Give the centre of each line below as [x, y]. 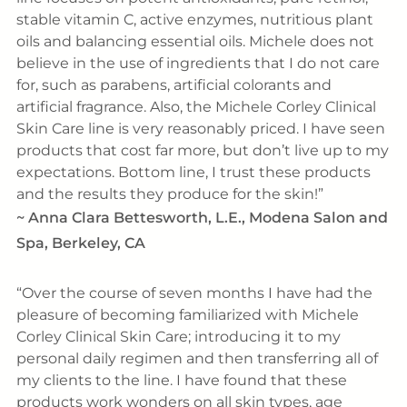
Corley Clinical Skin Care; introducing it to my [178, 337]
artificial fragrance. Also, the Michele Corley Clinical [196, 107]
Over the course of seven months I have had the [197, 293]
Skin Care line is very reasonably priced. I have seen [200, 129]
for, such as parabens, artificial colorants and [174, 85]
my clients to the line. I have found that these [181, 380]
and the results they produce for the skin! [167, 194]
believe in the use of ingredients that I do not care [198, 64]
